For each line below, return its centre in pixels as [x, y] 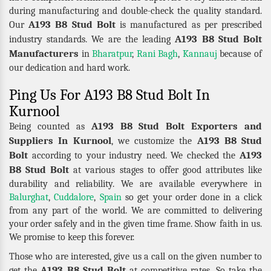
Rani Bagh [157, 54]
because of [240, 54]
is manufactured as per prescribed [189, 24]
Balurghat [29, 197]
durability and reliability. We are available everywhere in [135, 184]
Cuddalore [74, 197]
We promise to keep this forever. [72, 237]
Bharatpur [112, 54]
